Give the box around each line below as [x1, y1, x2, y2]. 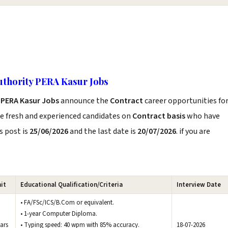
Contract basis [132, 110, 185, 122]
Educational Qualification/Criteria [20, 180, 123, 189]
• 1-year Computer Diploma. [20, 209, 97, 218]
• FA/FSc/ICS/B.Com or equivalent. [20, 198, 114, 207]
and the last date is [68, 126, 137, 137]
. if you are [176, 126, 210, 137]
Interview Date [177, 180, 221, 189]
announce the [59, 95, 110, 106]
